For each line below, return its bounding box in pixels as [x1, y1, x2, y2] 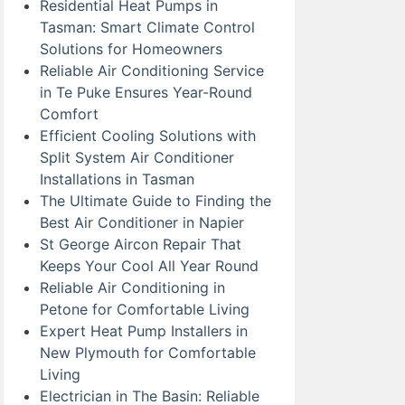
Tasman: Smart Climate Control [40, 18, 255, 36]
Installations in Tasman [40, 170, 194, 188]
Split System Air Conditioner [40, 148, 234, 166]
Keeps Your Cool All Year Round [40, 257, 259, 275]
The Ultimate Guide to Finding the [40, 192, 271, 210]
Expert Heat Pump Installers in [40, 322, 248, 340]
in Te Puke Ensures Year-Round [40, 83, 252, 101]
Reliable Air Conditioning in [40, 278, 225, 297]
